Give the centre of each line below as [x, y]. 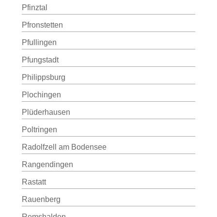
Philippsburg [43, 77]
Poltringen [39, 130]
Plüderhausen [46, 112]
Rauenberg [41, 199]
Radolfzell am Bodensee [64, 147]
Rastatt [34, 182]
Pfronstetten [42, 25]
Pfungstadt [40, 60]
